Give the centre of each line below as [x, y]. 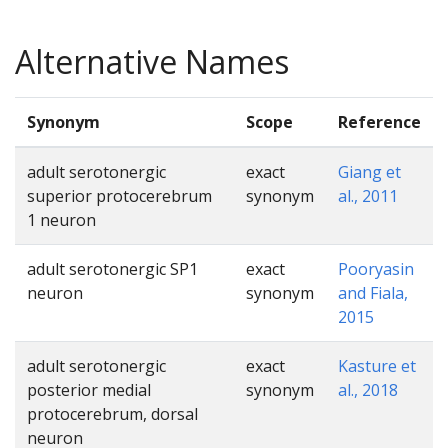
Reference [379, 121]
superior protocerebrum [119, 195]
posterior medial [89, 389]
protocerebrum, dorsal [112, 413]
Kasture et [377, 365]
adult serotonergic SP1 [112, 268]
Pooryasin [376, 268]
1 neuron [61, 219]
